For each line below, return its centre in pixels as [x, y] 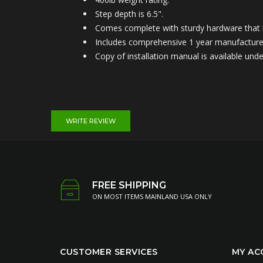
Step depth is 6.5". [129, 14]
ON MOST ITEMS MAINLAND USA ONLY [152, 196]
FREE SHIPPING [129, 185]
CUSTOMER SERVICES [109, 252]
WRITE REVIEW [91, 121]
